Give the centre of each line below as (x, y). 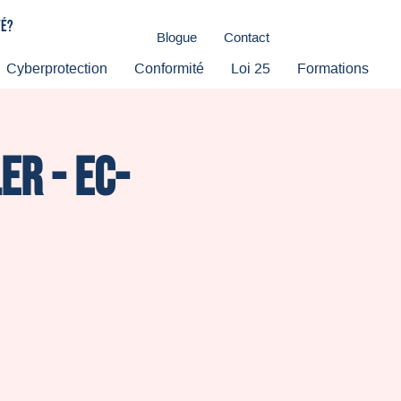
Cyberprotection (57, 68)
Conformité (169, 68)
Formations (333, 68)
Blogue (177, 37)
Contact (247, 37)
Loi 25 (251, 68)
